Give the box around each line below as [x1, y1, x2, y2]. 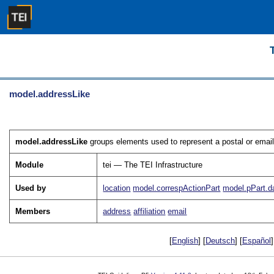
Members [15, 207, 51, 217]
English [172, 236, 198, 246]
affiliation [133, 207, 166, 217]
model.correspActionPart [133, 183, 221, 193]
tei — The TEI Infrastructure [103, 160, 203, 170]
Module [15, 160, 44, 170]
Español [242, 236, 271, 246]
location [103, 183, 131, 193]
